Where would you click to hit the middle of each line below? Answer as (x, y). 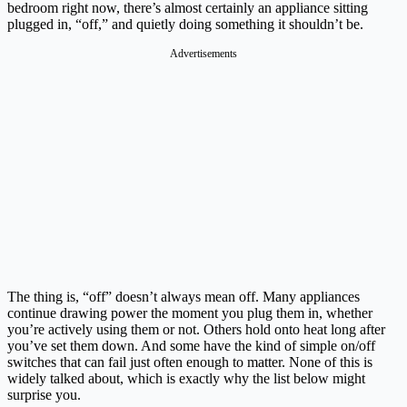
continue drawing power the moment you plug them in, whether (190, 313)
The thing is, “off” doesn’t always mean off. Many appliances (184, 297)
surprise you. (44, 395)
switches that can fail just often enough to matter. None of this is (190, 362)
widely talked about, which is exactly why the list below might (186, 379)
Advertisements (203, 54)
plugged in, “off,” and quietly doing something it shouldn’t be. (185, 25)
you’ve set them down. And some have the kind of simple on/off (191, 346)
